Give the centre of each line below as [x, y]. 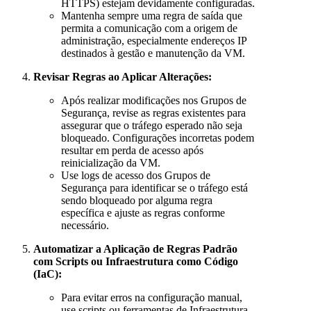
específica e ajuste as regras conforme [143, 212]
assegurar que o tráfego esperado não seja [152, 125]
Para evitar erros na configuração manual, [152, 297]
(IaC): [48, 274]
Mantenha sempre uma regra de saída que [152, 15]
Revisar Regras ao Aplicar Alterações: [123, 76]
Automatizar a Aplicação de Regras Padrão [135, 249]
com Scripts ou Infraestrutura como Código [136, 261]
